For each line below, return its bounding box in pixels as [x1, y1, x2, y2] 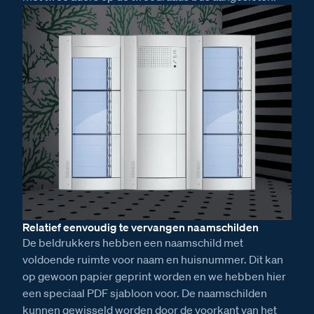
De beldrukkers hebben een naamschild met [22, 235, 243, 250]
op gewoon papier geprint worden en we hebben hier [22, 268, 286, 283]
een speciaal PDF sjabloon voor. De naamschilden [22, 285, 267, 300]
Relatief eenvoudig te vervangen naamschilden [22, 219, 259, 234]
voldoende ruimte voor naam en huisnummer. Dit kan [22, 252, 283, 266]
